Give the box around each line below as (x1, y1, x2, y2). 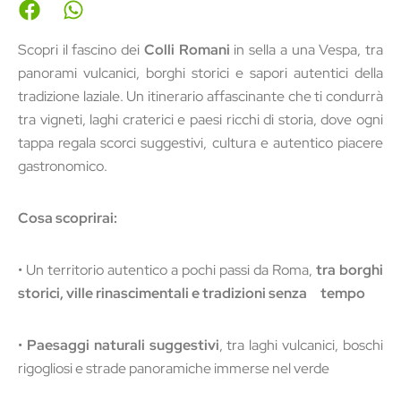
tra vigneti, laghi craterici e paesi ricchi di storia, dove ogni (18, 110, 383, 129)
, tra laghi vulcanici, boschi (218, 336, 384, 354)
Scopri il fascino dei (18, 40, 144, 59)
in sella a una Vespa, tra (229, 40, 384, 59)
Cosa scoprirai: (18, 209, 117, 227)
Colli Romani (143, 40, 230, 59)
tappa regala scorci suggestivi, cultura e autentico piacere (18, 133, 383, 152)
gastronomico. (18, 157, 107, 175)
